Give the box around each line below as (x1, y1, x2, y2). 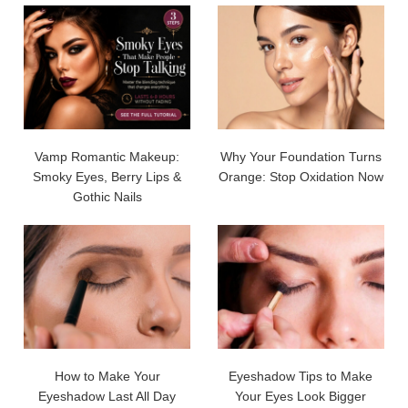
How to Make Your (54, 368, 160, 383)
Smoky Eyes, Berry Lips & (33, 169, 182, 184)
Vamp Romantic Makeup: (35, 149, 180, 164)
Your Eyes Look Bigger (235, 388, 367, 403)
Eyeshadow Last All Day (38, 388, 177, 403)
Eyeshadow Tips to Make (229, 368, 373, 383)
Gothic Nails (72, 189, 142, 204)
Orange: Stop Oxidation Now (218, 169, 383, 184)
